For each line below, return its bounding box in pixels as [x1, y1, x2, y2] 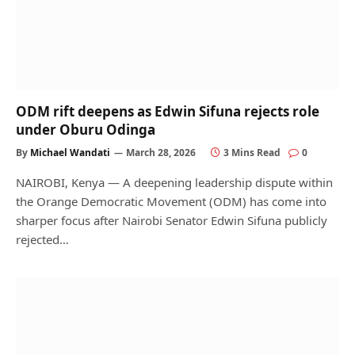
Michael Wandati [30, 146, 110, 159]
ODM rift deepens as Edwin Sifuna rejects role [16, 102, 319, 120]
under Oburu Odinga [16, 120, 155, 139]
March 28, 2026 [126, 146, 196, 159]
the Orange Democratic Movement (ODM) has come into [16, 193, 326, 209]
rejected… [16, 231, 69, 247]
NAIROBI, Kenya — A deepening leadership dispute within [16, 174, 333, 190]
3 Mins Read [223, 146, 281, 159]
